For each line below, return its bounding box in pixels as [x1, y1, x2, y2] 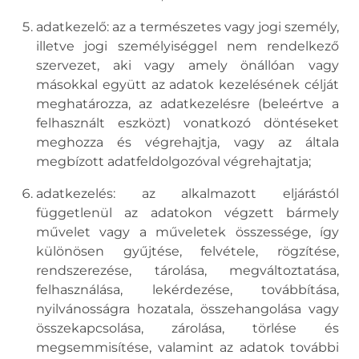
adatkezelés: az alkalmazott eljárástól [36, 186, 339, 201]
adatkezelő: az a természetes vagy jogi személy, [36, 19, 339, 34]
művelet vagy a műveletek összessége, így [36, 224, 339, 240]
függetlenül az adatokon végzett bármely [36, 205, 339, 220]
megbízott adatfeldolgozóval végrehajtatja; [36, 154, 311, 169]
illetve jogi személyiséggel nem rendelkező [36, 38, 339, 54]
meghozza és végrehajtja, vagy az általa [36, 135, 339, 150]
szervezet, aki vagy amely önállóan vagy [36, 58, 339, 73]
